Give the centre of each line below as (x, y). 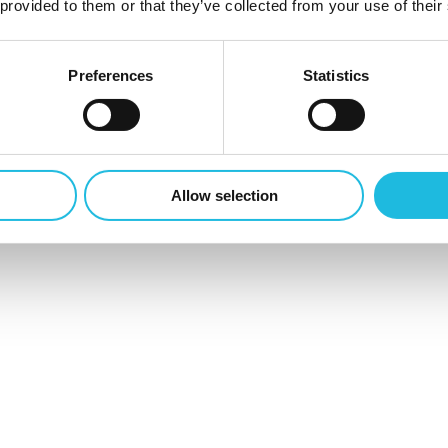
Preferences (111, 75)
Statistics (336, 75)
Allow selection (224, 195)
